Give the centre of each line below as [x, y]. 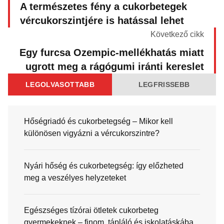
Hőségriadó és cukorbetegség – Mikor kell [98, 121]
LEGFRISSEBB [164, 84]
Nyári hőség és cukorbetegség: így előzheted [104, 165]
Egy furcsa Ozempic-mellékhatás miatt [112, 52]
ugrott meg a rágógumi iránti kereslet [115, 66]
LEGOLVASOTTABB [60, 84]
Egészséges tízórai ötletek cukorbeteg [91, 210]
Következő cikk [177, 34]
